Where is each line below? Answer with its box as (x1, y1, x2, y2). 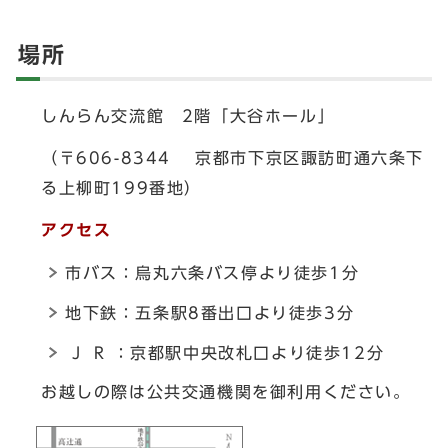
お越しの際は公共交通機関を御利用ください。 (41, 383, 411, 400)
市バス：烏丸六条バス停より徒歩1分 (65, 264, 360, 281)
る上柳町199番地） (41, 179, 202, 196)
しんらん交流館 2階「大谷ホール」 (41, 107, 336, 124)
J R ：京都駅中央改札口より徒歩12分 (65, 344, 385, 361)
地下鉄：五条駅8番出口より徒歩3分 (65, 304, 355, 321)
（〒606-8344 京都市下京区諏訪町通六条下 (41, 149, 424, 166)
